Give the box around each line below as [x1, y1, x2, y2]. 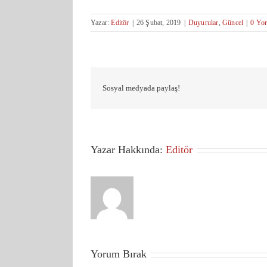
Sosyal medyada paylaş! [103, 83, 180, 92]
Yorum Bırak [91, 248, 147, 260]
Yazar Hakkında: [91, 144, 166, 156]
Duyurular [188, 18, 219, 27]
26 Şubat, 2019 [136, 18, 181, 27]
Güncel [222, 18, 244, 27]
